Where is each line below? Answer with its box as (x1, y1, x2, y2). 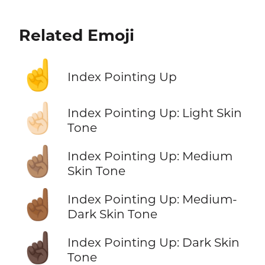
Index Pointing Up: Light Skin (67, 105, 242, 120)
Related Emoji (18, 25, 134, 45)
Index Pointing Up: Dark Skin (67, 235, 240, 250)
